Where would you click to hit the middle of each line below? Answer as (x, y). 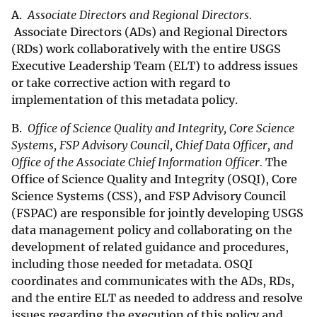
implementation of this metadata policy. (125, 100)
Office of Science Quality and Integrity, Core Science (161, 128)
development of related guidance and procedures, (150, 247)
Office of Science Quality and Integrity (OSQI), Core (154, 179)
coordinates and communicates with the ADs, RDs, (153, 281)
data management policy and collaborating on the (152, 230)
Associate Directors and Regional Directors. (140, 15)
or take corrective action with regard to (121, 83)
